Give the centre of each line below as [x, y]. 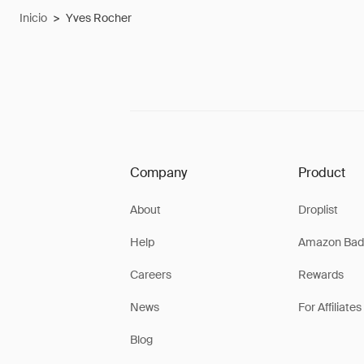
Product [321, 173]
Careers [151, 275]
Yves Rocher [99, 18]
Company [158, 173]
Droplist [318, 210]
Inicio [33, 18]
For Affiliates [329, 307]
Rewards [321, 275]
